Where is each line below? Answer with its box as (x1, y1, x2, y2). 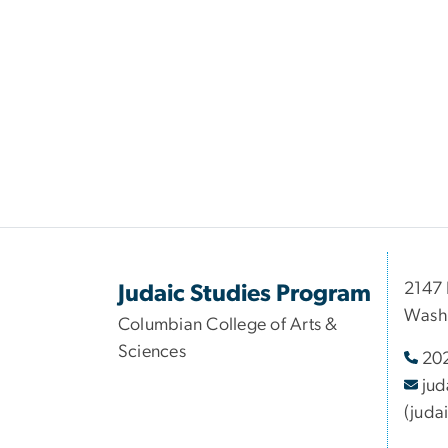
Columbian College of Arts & (118, 316, 338, 335)
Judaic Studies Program (118, 282, 371, 307)
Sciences (118, 343, 186, 362)
